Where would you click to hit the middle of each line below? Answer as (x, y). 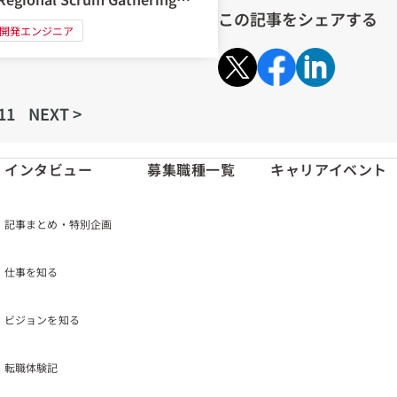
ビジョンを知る (42, 319)
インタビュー (48, 169)
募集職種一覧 (191, 169)
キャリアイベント (329, 169)
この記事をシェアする (298, 19)
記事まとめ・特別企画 (58, 223)
